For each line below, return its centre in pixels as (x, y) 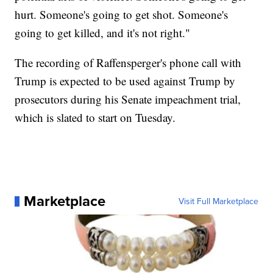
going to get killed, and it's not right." (103, 33)
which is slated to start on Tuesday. (95, 118)
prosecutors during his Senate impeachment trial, (128, 99)
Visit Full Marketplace (218, 201)
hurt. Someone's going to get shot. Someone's (122, 15)
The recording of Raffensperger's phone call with (128, 63)
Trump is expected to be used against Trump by (125, 81)
